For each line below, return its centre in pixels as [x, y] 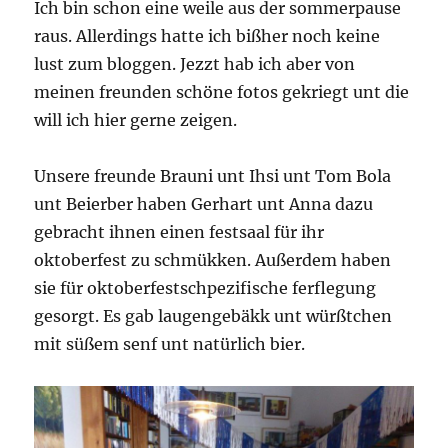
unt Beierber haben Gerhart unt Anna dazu [204, 204]
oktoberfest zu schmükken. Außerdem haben [213, 260]
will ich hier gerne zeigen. [136, 120]
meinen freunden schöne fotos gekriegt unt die [222, 92]
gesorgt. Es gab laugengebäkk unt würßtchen [213, 316]
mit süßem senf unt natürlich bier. [170, 344]
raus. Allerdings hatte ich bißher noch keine [207, 36]
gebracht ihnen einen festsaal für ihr [179, 232]
